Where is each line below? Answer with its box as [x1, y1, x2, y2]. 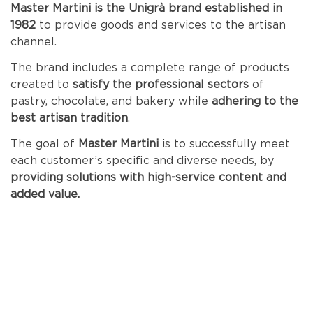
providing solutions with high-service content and [10, 170, 287, 184]
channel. [10, 35, 57, 48]
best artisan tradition [10, 111, 129, 124]
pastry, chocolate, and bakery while [10, 94, 212, 108]
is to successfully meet [159, 137, 291, 150]
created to [10, 78, 70, 91]
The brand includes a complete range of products [10, 61, 290, 74]
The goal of [10, 137, 79, 150]
